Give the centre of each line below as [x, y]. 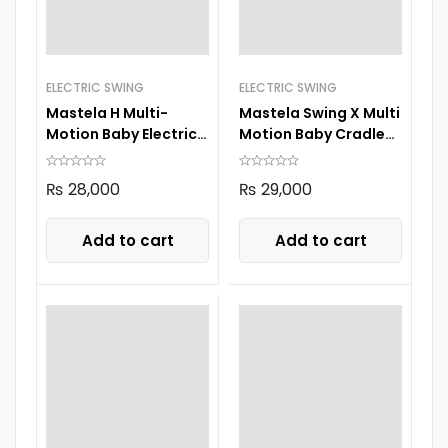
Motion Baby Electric [121, 133]
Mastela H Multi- [107, 112]
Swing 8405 [88, 154]
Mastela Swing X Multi [319, 112]
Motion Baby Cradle [312, 133]
